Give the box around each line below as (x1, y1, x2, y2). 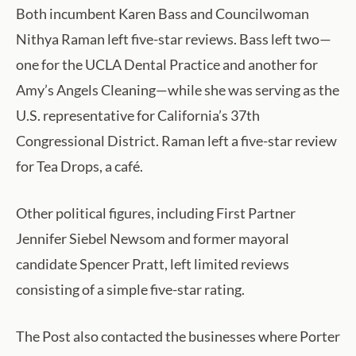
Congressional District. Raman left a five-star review (16, 132, 337, 150)
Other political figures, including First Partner (16, 204, 296, 222)
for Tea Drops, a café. (16, 157, 143, 176)
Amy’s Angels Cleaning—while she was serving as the (16, 81, 339, 99)
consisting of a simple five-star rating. (16, 281, 245, 299)
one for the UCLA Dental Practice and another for (16, 56, 318, 74)
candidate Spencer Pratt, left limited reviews (16, 255, 289, 273)
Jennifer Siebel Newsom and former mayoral (16, 230, 289, 248)
